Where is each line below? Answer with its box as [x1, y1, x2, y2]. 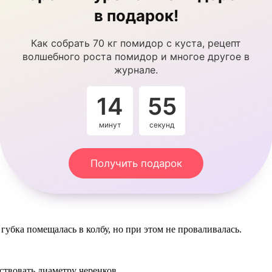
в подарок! [93, 5, 178, 25]
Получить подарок [90, 157, 182, 169]
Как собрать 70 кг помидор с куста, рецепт [31, 37, 241, 50]
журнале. [114, 64, 158, 76]
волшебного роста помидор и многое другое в [22, 50, 250, 63]
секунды [146, 120, 177, 129]
